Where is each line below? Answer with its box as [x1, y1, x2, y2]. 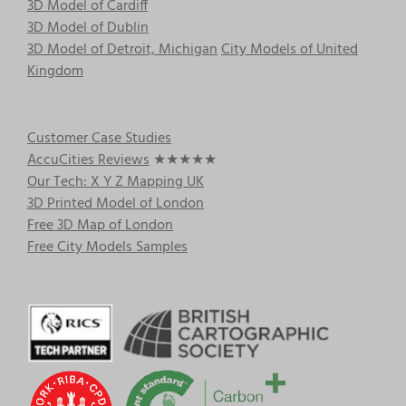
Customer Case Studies [27, 127, 171, 151]
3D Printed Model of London [27, 192, 204, 217]
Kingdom [27, 60, 83, 84]
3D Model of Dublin [27, 16, 149, 41]
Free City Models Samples [27, 236, 188, 260]
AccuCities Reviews [27, 149, 150, 173]
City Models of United [221, 38, 358, 63]
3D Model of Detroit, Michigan [27, 38, 217, 63]
